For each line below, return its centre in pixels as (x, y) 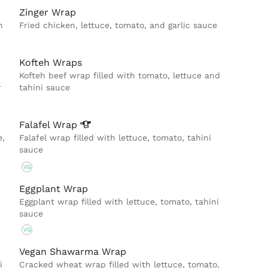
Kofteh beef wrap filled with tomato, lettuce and (120, 76)
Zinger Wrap (48, 13)
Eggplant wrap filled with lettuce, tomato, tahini (119, 202)
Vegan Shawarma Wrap (73, 251)
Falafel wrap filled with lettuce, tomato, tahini (115, 138)
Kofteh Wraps (51, 63)
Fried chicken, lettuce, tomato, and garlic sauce (118, 25)
